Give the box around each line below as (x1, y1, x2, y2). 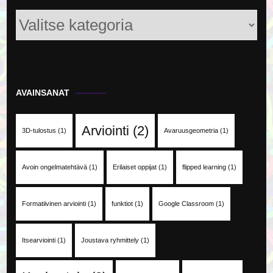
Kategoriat (15, 18, 55, 27)
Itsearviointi (22, 236, 56, 244)
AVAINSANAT (16, 88, 70, 97)
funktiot (112, 200, 133, 207)
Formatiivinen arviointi (22, 200, 87, 207)
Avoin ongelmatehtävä (22, 163, 88, 171)
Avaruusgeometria (164, 127, 219, 134)
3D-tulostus (22, 127, 57, 134)
